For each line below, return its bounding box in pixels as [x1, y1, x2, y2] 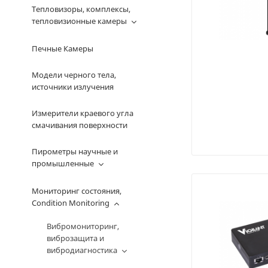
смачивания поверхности [31, 120, 127, 130]
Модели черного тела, [31, 69, 116, 80]
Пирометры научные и [31, 146, 118, 157]
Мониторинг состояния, [31, 185, 121, 196]
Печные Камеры [31, 43, 93, 54]
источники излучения [31, 81, 114, 92]
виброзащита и [46, 233, 104, 243]
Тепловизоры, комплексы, [31, 4, 130, 14]
